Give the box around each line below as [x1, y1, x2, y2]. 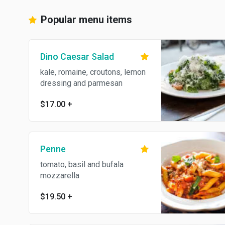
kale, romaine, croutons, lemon [40, 67, 146, 77]
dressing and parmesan [40, 78, 123, 88]
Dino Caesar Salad [40, 51, 114, 62]
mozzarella [40, 171, 79, 180]
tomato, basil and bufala [40, 160, 124, 169]
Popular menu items [38, 14, 132, 26]
